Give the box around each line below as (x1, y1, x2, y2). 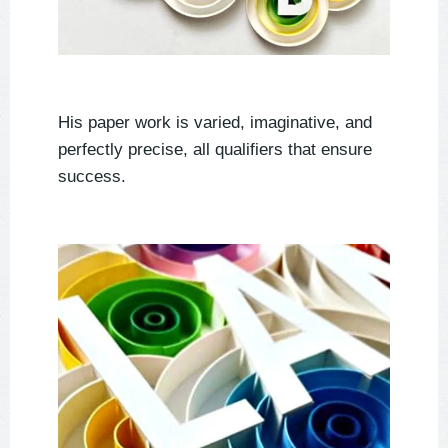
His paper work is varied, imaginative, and (58, 113, 372, 133)
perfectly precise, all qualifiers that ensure (58, 140, 372, 160)
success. (58, 167, 126, 187)
